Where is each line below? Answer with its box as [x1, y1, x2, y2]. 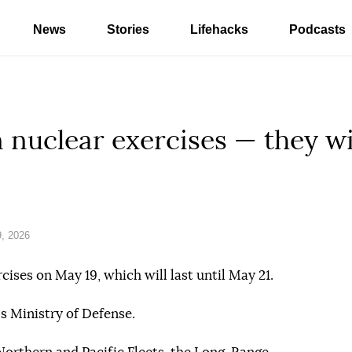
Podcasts [289, 23, 346, 36]
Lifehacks [190, 23, 248, 36]
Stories [107, 23, 149, 36]
